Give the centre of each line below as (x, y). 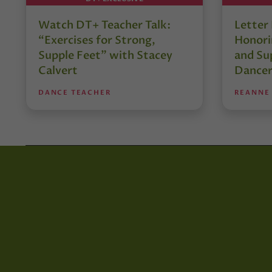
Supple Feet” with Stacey (105, 55)
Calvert (58, 70)
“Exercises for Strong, (97, 40)
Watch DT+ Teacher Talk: (104, 25)
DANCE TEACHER (75, 92)
